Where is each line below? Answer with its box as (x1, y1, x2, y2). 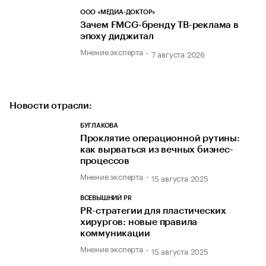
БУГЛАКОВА (80, 122, 119, 129)
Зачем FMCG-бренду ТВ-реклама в (80, 20, 239, 30)
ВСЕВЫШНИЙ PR (80, 195, 132, 202)
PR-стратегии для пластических (80, 206, 227, 216)
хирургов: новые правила (80, 217, 198, 227)
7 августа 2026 (151, 47, 205, 59)
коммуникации (80, 229, 150, 239)
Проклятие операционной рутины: (80, 133, 240, 143)
